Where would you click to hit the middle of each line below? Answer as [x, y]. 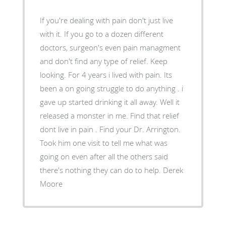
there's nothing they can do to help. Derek [101, 170]
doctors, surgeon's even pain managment [110, 47]
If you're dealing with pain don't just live [106, 20]
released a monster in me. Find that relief [85, 115]
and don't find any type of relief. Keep [103, 61]
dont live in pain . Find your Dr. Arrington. [110, 129]
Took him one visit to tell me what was [103, 143]
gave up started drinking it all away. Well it [109, 102]
